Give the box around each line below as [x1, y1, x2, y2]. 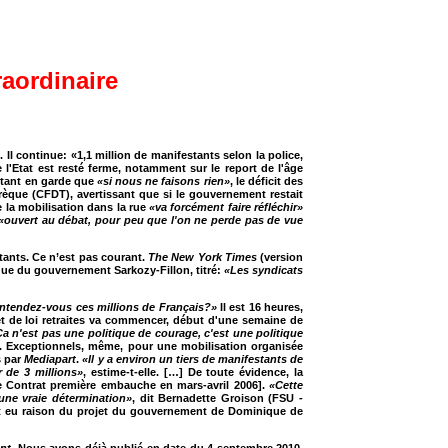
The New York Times [148, 251, 257, 263]
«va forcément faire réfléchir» [149, 201, 304, 213]
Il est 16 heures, [216, 301, 304, 313]
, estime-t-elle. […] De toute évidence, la [83, 366, 304, 378]
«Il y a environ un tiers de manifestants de [82, 353, 304, 365]
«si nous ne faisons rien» [93, 175, 230, 187]
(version [256, 251, 303, 263]
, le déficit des [229, 175, 304, 187]
